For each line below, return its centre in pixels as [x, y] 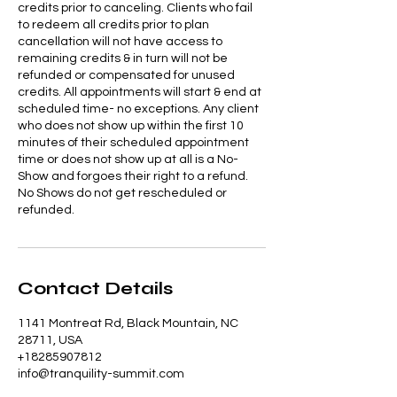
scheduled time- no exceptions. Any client [138, 109]
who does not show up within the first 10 [131, 126]
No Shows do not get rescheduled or [122, 194]
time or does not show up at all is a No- [128, 160]
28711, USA [50, 341]
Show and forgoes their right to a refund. [133, 177]
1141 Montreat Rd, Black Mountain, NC [128, 324]
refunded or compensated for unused [126, 76]
